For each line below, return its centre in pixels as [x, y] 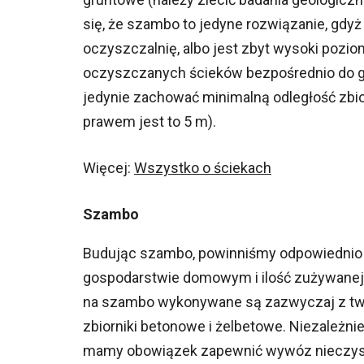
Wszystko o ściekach [203, 168]
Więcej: [108, 168]
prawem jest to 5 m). [149, 121]
